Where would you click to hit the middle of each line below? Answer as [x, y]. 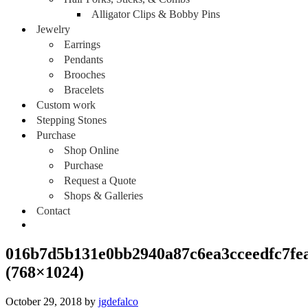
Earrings [82, 44]
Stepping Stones [71, 120]
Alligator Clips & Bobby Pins [156, 14]
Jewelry [53, 29]
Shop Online [91, 150]
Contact [53, 211]
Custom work [66, 105]
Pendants [84, 59]
